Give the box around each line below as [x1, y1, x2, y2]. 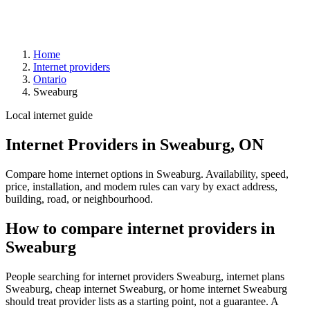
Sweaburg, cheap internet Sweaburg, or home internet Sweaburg [6, 282, 287, 295]
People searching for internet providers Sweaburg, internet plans [6, 270, 284, 282]
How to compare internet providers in [6, 219, 275, 237]
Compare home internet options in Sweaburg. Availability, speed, [6, 167, 289, 180]
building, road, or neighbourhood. [6, 192, 153, 205]
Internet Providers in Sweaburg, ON [6, 135, 264, 154]
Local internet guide [6, 109, 93, 121]
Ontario [33, 73, 66, 85]
